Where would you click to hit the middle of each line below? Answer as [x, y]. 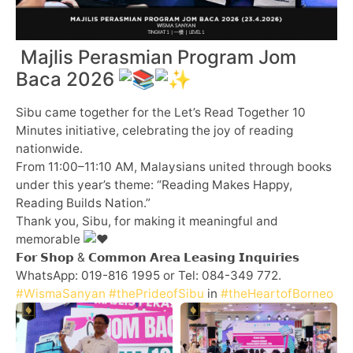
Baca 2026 [67, 79]
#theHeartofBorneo [277, 293]
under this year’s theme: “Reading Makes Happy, [154, 184]
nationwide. [49, 148]
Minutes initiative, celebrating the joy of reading [154, 130]
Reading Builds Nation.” [83, 203]
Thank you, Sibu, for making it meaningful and [147, 221]
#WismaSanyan [61, 293]
